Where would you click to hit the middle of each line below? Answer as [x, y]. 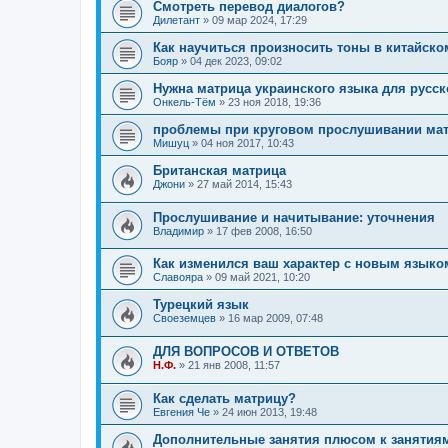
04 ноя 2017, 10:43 [247, 143]
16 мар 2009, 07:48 [275, 318]
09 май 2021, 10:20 [262, 277]
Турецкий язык [201, 305]
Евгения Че [181, 411]
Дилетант [176, 20]
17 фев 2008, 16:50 [264, 230]
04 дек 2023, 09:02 [236, 61]
